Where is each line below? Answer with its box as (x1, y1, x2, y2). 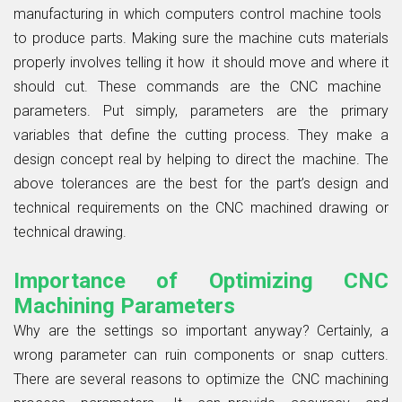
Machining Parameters (13, 293, 235, 319)
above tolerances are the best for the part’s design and (13, 174, 389, 192)
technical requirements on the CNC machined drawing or (13, 198, 389, 216)
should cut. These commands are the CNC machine (13, 77, 389, 95)
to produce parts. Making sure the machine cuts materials (13, 29, 389, 47)
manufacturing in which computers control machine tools (13, 4, 389, 22)
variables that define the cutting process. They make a (13, 126, 389, 144)
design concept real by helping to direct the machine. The (13, 150, 389, 168)
